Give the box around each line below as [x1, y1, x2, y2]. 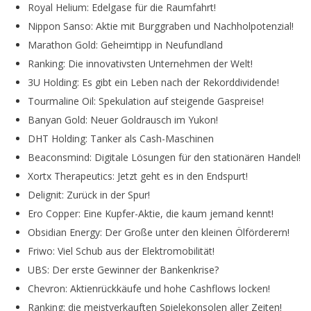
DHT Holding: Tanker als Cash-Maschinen [28, 131, 214, 145]
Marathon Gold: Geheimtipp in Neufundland [28, 37, 223, 51]
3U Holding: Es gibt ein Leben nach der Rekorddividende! [28, 75, 279, 89]
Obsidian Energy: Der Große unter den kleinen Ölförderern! [28, 225, 289, 239]
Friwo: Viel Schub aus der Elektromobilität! [28, 244, 215, 258]
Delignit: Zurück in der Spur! [28, 187, 150, 201]
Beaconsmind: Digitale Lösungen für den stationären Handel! [28, 150, 301, 164]
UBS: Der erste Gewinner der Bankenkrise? [28, 262, 219, 276]
